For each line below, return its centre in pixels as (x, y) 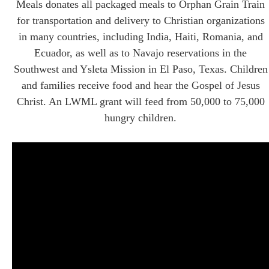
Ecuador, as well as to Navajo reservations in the (141, 53)
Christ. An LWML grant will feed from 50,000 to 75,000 (141, 101)
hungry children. (141, 117)
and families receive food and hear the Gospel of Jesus (141, 85)
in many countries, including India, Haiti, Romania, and (141, 36)
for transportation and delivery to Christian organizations (141, 20)
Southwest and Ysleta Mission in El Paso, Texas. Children (141, 69)
